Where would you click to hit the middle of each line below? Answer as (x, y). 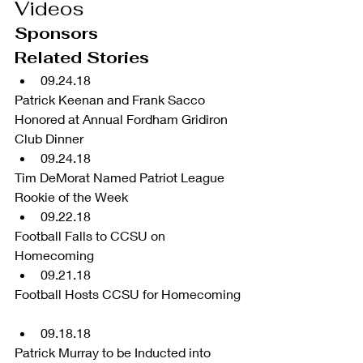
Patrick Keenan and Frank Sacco (111, 99)
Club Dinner (52, 138)
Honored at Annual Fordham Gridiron (123, 118)
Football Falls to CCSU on (92, 235)
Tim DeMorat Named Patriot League (121, 177)
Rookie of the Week (75, 196)
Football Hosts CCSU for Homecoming (129, 293)
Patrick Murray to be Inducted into (114, 352)
